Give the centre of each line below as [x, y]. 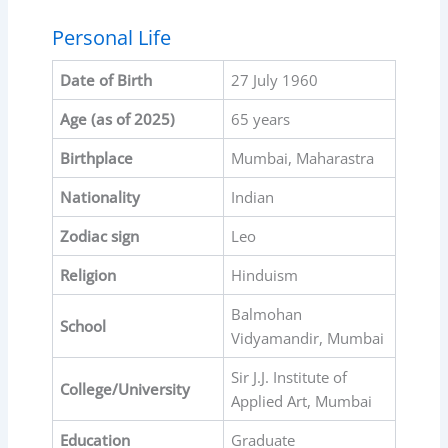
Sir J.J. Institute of [288, 376]
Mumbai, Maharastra [302, 157]
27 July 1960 [274, 79]
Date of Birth [105, 79]
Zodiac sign [99, 235]
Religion [87, 274]
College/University [124, 388]
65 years [260, 118]
